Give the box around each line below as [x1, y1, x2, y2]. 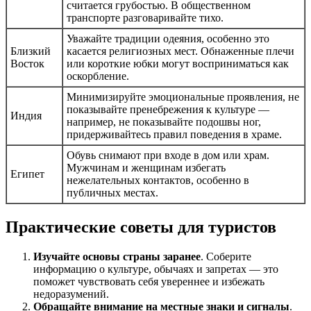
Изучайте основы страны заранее [33, 251, 201, 263]
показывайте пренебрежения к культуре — [67, 103, 269, 116]
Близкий [10, 45, 51, 58]
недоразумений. [33, 288, 109, 301]
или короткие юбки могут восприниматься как [67, 58, 289, 70]
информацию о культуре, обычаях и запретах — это [33, 263, 278, 276]
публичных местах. [67, 187, 158, 199]
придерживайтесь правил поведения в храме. [67, 128, 282, 141]
